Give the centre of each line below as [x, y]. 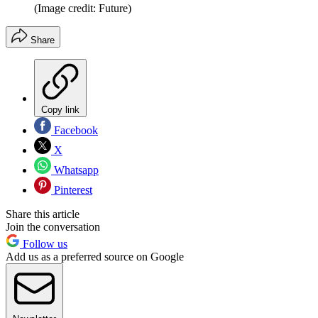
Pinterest [72, 190]
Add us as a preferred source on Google [95, 257]
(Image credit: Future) [83, 9]
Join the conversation [53, 227]
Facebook [75, 131]
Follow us [44, 244]
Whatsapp [75, 170]
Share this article [43, 214]
